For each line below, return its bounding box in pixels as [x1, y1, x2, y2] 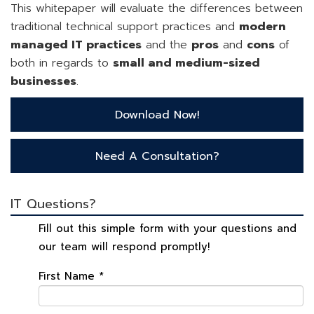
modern [239, 18, 286, 36]
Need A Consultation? [95, 148, 219, 165]
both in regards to [11, 55, 113, 72]
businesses [11, 73, 76, 90]
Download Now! [114, 107, 200, 124]
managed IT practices [11, 36, 142, 54]
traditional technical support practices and [11, 18, 239, 36]
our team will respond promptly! [39, 239, 210, 255]
